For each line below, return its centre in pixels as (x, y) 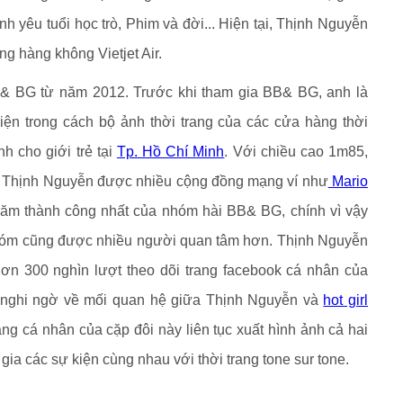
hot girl (346, 300)
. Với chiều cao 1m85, (296, 152)
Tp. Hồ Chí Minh (170, 152)
